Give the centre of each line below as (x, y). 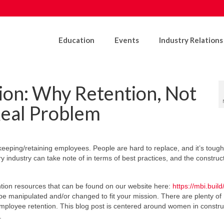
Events (126, 40)
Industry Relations (191, 40)
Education (76, 40)
